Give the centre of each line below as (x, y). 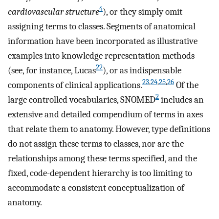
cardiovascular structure (54, 11)
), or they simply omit (142, 11)
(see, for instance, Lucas (52, 70)
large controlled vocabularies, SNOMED (82, 99)
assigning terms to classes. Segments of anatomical (102, 26)
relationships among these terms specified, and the (102, 158)
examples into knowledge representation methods (101, 55)
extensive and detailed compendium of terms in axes (105, 114)
